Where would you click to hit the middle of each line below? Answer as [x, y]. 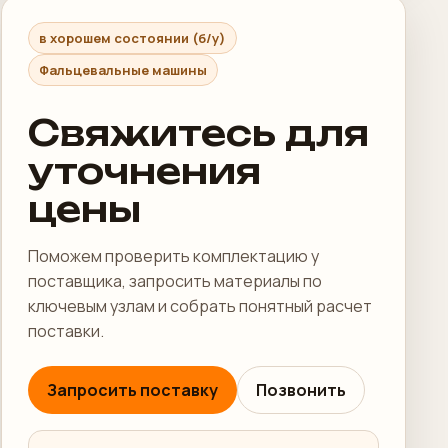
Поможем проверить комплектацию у [174, 256]
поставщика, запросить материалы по [175, 281]
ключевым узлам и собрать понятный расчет [200, 306]
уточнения [145, 171]
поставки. [66, 331]
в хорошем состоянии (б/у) [133, 38]
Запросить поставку [133, 390]
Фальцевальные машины [123, 70]
